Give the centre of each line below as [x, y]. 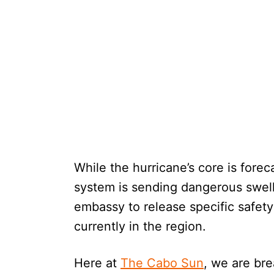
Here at [97, 263]
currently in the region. [140, 226]
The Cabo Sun [162, 263]
